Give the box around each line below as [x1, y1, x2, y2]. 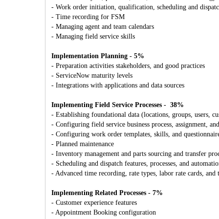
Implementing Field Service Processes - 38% [51, 101, 184, 109]
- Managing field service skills [51, 33, 135, 40]
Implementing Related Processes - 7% [51, 189, 163, 197]
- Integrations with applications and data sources [51, 82, 184, 89]
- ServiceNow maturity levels [51, 72, 132, 79]
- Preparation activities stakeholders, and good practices [51, 62, 205, 69]
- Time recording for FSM [51, 13, 125, 21]
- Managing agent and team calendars [51, 23, 154, 30]
